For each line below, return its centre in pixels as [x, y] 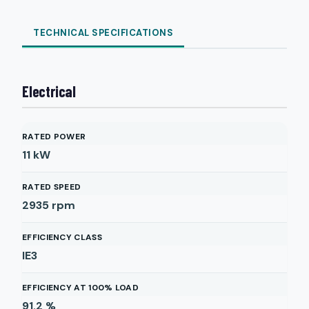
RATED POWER [54, 137]
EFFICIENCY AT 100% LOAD [80, 288]
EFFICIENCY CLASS [62, 237]
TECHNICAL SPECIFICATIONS [103, 33]
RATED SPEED [52, 187]
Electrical [49, 91]
